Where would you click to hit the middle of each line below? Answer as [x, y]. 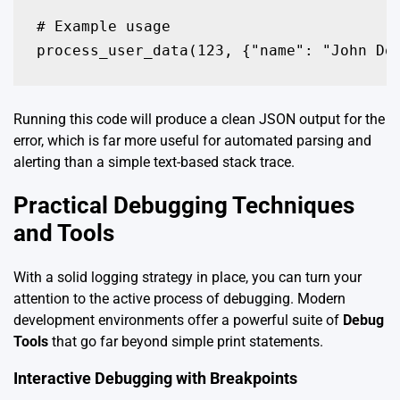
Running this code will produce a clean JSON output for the [199, 119]
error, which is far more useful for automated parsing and [192, 140]
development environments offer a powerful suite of [178, 320]
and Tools [64, 233]
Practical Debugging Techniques [184, 206]
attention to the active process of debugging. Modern [179, 298]
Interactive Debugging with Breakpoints [155, 378]
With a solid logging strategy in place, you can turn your [187, 277]
